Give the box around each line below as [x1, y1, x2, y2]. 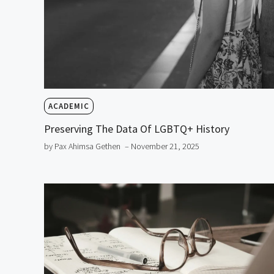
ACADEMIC [48, 101, 89, 112]
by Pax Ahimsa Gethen [44, 141, 120, 152]
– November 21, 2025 [125, 141, 199, 152]
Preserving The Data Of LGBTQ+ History [44, 122, 229, 136]
